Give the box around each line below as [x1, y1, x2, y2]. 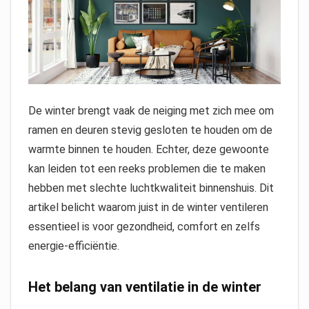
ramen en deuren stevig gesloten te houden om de [28, 123, 272, 137]
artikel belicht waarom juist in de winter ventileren [28, 200, 268, 214]
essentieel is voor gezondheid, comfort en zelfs [28, 219, 260, 233]
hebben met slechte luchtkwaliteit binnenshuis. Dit [28, 181, 274, 195]
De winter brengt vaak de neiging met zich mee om [28, 103, 274, 117]
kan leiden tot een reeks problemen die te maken [28, 161, 266, 175]
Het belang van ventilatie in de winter [28, 278, 261, 295]
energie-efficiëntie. [28, 239, 119, 252]
